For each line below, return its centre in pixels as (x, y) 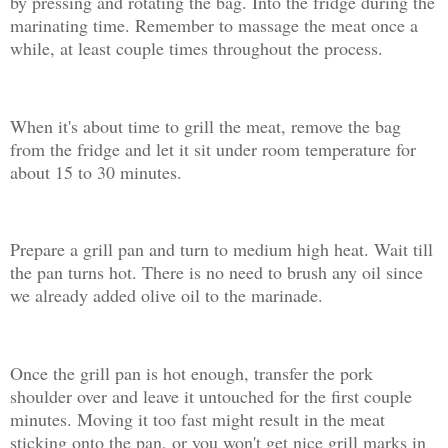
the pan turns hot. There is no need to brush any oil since (216, 272)
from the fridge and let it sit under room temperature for (213, 148)
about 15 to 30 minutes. (96, 171)
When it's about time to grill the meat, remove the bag (205, 125)
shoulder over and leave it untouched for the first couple (211, 395)
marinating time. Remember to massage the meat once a (214, 24)
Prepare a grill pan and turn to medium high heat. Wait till (221, 249)
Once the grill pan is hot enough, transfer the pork (191, 372)
